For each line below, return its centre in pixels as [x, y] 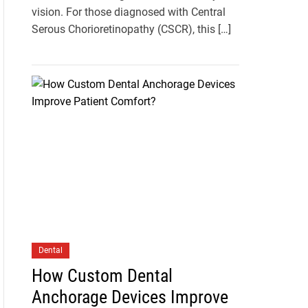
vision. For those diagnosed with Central [128, 12]
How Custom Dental [102, 276]
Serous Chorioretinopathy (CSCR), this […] [131, 30]
